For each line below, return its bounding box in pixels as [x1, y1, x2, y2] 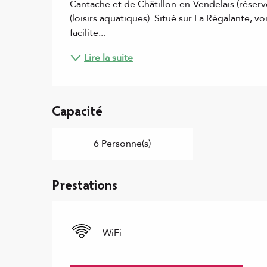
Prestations [52, 179, 118, 193]
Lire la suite [84, 51, 133, 64]
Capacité [52, 105, 103, 119]
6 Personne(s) [94, 136, 151, 150]
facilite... [70, 26, 106, 39]
